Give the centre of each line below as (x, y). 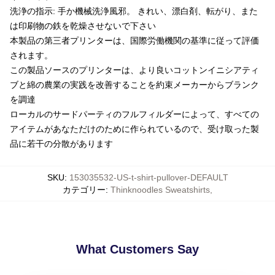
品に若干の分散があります (61, 143)
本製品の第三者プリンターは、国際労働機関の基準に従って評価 (134, 40)
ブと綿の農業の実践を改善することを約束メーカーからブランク (134, 84)
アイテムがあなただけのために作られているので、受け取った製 (134, 129)
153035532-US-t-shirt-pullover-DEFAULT (149, 177)
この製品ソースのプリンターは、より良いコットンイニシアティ (134, 70)
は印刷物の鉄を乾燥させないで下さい (83, 25)
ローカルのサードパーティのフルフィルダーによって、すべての (134, 114)
